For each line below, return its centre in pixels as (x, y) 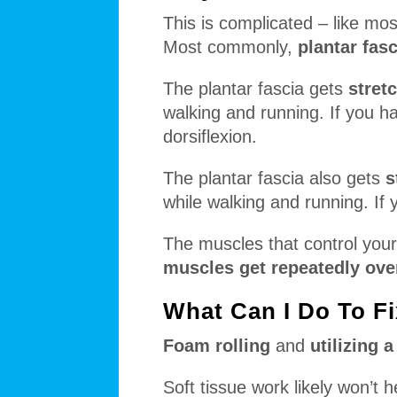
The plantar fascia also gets (275, 178)
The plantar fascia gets (256, 88)
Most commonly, (231, 47)
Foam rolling (217, 345)
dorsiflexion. (210, 136)
